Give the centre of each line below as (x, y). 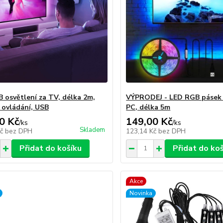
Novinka (141, 193)
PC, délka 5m (148, 107)
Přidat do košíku (50, 148)
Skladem (93, 130)
